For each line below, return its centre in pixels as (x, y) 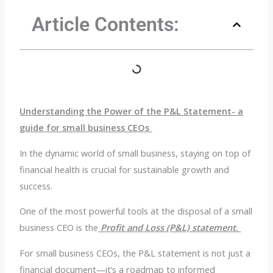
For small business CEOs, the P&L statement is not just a (135, 253)
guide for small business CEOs (86, 127)
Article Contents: (106, 24)
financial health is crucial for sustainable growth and (125, 169)
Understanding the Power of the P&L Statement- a (132, 111)
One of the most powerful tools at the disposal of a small (136, 211)
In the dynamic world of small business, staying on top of (135, 153)
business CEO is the (59, 228)
